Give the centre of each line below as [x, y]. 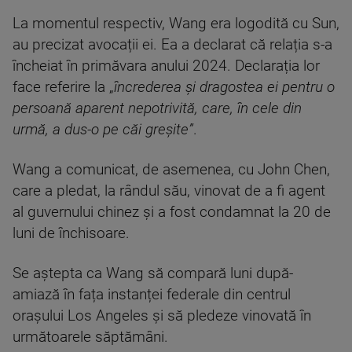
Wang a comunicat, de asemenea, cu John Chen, [171, 169]
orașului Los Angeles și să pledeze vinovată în [162, 315]
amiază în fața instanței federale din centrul [152, 294]
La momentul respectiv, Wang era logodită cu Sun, [176, 23]
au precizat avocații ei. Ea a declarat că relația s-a [172, 44]
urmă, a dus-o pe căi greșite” [103, 129]
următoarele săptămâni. [90, 337]
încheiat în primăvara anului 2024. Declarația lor [166, 66]
